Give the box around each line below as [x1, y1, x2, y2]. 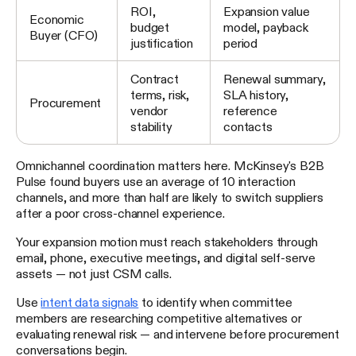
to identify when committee [138, 296, 293, 309]
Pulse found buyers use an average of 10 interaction [16, 175, 296, 188]
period [223, 37, 258, 50]
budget [130, 21, 170, 34]
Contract [130, 72, 179, 86]
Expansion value [223, 5, 310, 18]
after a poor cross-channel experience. [16, 207, 225, 220]
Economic [29, 13, 84, 26]
